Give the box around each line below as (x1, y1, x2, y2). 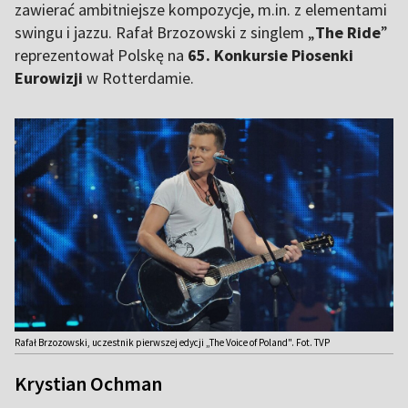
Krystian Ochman (15, 371, 162, 397)
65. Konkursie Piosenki (188, 45, 353, 66)
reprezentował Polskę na (15, 45, 188, 66)
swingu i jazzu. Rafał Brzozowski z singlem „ (15, 22, 315, 43)
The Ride (315, 22, 381, 43)
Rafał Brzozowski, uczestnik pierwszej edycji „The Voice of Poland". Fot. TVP (15, 336, 330, 350)
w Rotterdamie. (83, 67, 198, 88)
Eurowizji (15, 67, 83, 88)
